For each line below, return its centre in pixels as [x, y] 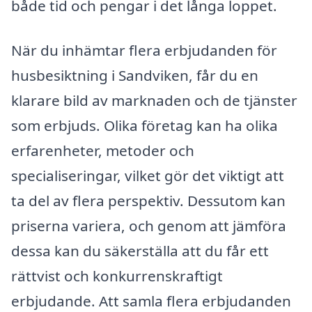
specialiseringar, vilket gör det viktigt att [148, 175]
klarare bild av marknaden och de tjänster [154, 100]
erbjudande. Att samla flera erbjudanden [151, 301]
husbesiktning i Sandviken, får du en [135, 75]
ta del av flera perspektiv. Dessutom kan [148, 200]
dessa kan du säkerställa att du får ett [140, 250]
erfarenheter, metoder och [103, 150]
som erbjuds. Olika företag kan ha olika [145, 125]
